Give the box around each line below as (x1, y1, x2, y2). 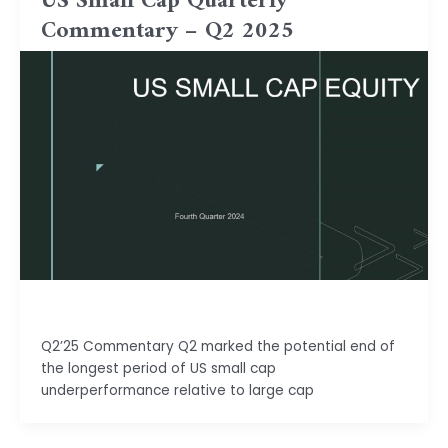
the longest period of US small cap (40, 359, 276, 379)
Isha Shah (40, 300, 105, 320)
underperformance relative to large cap (40, 381, 314, 401)
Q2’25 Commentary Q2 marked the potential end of (40, 337, 395, 357)
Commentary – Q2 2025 (40, 10, 294, 53)
